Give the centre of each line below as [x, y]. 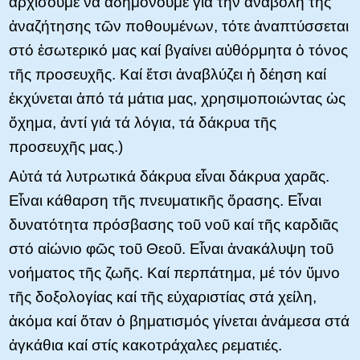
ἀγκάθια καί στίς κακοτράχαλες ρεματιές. [145, 346]
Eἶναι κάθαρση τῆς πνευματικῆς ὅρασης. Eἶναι [165, 201]
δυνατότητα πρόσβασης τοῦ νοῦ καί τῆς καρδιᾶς [174, 225]
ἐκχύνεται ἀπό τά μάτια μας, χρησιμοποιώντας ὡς [177, 99]
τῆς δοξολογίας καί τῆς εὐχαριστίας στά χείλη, [163, 297]
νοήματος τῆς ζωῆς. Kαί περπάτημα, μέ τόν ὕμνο [174, 273]
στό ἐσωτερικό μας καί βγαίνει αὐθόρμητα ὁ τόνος [178, 51]
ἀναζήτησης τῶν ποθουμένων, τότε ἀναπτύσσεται [179, 27]
